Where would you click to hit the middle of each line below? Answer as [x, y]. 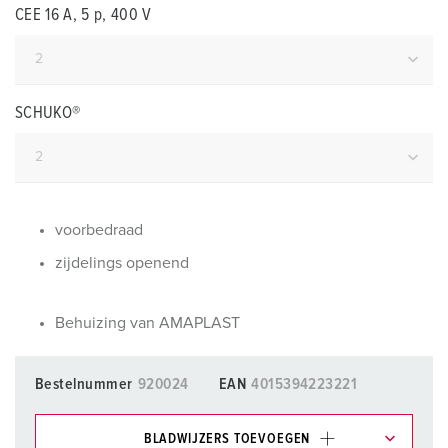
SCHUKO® [48, 113]
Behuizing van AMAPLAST [147, 323]
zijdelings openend [122, 263]
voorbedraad [99, 230]
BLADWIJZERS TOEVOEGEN [227, 438]
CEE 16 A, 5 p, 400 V [83, 15]
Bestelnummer [84, 384]
